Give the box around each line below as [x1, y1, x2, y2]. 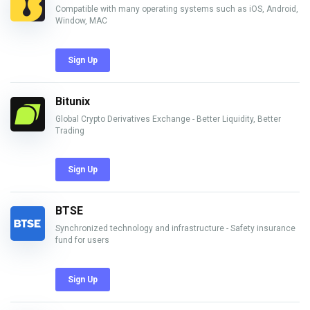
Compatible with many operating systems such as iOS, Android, [55, 3, 298, 14]
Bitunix [55, 94, 90, 108]
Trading [55, 125, 84, 136]
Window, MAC [55, 15, 107, 26]
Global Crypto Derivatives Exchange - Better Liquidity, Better [55, 113, 281, 124]
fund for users [55, 235, 109, 246]
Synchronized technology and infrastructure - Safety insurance [55, 224, 295, 234]
